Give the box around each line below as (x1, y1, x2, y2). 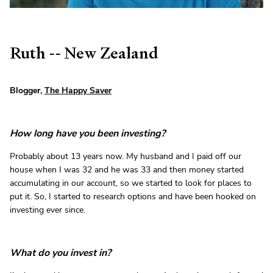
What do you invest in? (10, 246, 111, 260)
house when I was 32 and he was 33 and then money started (10, 163, 244, 175)
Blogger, (10, 84, 44, 96)
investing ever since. (10, 204, 85, 216)
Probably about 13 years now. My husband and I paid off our (10, 150, 241, 162)
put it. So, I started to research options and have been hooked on (10, 190, 256, 202)
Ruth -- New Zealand (10, 42, 158, 63)
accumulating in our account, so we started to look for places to (10, 177, 252, 189)
